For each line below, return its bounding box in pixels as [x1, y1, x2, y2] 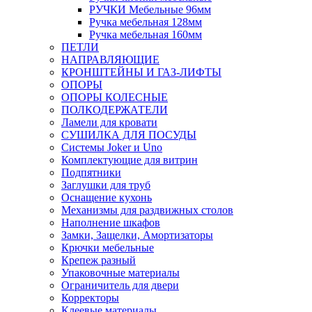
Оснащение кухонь [61, 192, 152, 203]
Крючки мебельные [61, 242, 154, 253]
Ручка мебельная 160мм [89, 29, 202, 40]
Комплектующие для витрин [61, 154, 198, 166]
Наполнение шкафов [61, 217, 160, 228]
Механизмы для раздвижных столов [61, 204, 233, 216]
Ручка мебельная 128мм [89, 16, 202, 28]
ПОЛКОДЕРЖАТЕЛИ [61, 104, 168, 116]
